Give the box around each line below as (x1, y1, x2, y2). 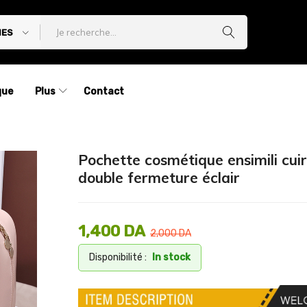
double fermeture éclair (78, 169, 240, 186)
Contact (83, 86, 124, 97)
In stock (152, 251, 191, 263)
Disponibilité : (89, 251, 147, 263)
